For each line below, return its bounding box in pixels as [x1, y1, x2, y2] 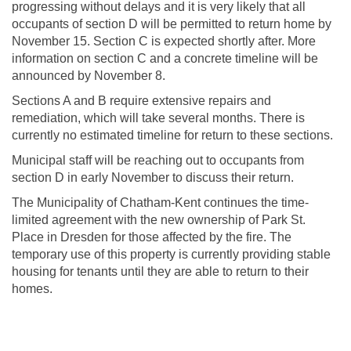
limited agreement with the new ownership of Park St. [12, 213, 306, 227]
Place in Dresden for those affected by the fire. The [12, 230, 291, 244]
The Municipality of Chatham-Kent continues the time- [12, 196, 309, 210]
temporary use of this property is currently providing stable [12, 248, 331, 262]
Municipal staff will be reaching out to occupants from [12, 154, 304, 168]
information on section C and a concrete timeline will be [12, 52, 318, 66]
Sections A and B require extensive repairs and [12, 94, 271, 108]
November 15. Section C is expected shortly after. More [12, 34, 316, 49]
